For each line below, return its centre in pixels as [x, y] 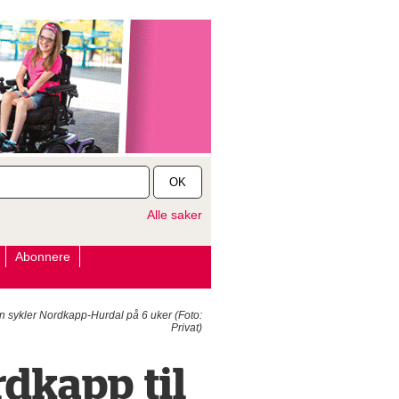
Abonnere [42, 256]
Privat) [186, 328]
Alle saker [174, 215]
